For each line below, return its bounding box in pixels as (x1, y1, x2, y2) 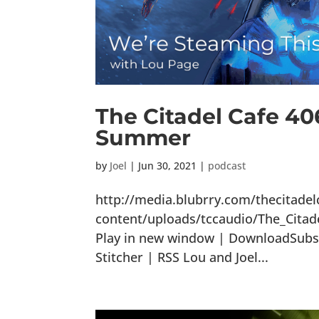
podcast (208, 159, 246, 173)
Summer (95, 125, 192, 152)
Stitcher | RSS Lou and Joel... (95, 249, 269, 266)
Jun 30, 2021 (138, 159, 197, 173)
